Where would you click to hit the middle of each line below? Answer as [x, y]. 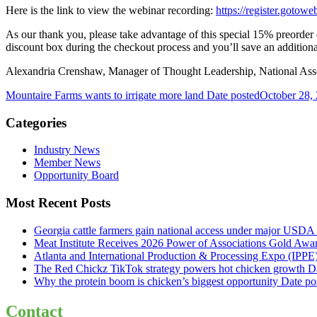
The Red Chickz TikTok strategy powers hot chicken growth [169, 268]
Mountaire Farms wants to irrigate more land [106, 95]
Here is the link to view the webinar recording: [111, 10]
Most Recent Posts [58, 203]
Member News [67, 163]
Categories [36, 122]
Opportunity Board [76, 175]
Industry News [67, 150]
